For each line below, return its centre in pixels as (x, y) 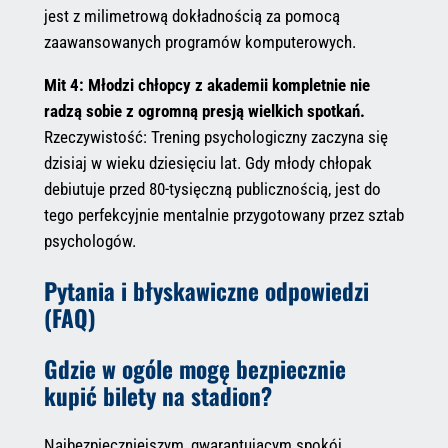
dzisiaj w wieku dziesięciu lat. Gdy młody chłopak (207, 163)
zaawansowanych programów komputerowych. (199, 42)
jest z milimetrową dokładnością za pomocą (191, 16)
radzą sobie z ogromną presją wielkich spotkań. (204, 111)
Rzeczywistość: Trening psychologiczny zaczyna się (215, 137)
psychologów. (89, 241)
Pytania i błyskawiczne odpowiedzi (206, 291)
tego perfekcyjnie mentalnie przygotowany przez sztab (223, 215)
